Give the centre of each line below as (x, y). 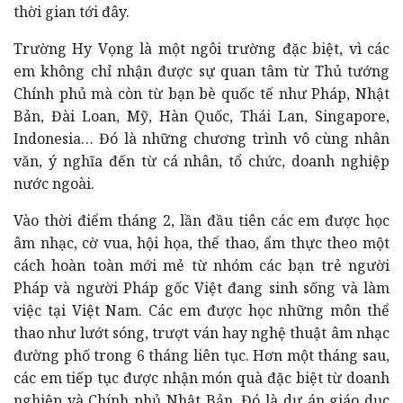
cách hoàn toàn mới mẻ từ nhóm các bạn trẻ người (201, 265)
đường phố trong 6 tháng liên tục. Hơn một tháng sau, (201, 355)
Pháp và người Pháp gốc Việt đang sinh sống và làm (201, 287)
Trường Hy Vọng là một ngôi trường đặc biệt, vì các (201, 48)
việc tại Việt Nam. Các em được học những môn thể (201, 310)
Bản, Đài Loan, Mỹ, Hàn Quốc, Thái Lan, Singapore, (201, 116)
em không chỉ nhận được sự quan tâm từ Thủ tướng (201, 71)
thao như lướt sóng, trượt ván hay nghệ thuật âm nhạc (201, 332)
